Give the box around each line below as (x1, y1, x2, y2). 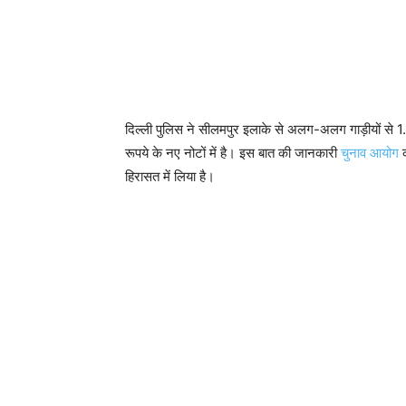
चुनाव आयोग (341, 144, 402, 161)
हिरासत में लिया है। (125, 168, 215, 185)
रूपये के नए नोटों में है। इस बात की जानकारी (125, 144, 341, 161)
